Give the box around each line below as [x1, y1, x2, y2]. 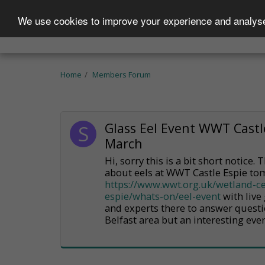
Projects [163, 20, 208, 33]
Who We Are [79, 20, 143, 33]
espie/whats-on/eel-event [105, 189, 221, 203]
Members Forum [92, 69, 151, 80]
